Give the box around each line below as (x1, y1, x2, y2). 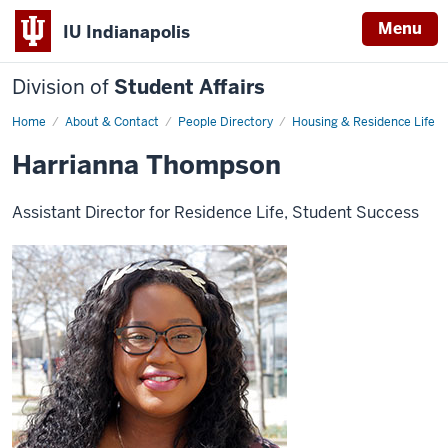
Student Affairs (114, 74, 265, 100)
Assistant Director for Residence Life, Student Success (12, 202, 419, 223)
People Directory (178, 114, 273, 130)
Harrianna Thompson (12, 148, 281, 182)
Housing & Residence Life (292, 114, 435, 130)
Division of (12, 74, 114, 100)
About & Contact (65, 114, 159, 130)
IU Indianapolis (63, 20, 190, 43)
